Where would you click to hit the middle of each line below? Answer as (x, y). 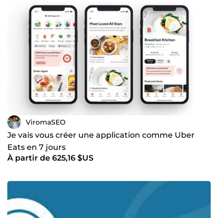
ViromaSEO (46, 122)
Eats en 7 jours (36, 147)
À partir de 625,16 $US (50, 158)
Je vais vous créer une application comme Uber (101, 135)
